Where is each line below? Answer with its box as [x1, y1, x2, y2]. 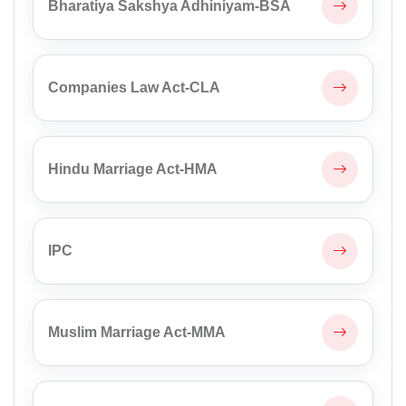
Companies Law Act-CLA [48, 80, 220, 96]
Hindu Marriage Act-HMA [48, 161, 217, 178]
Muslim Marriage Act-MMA [48, 324, 226, 341]
